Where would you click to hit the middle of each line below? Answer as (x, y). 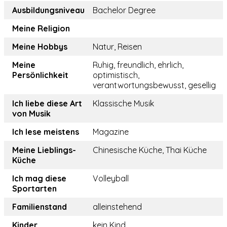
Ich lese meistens (46, 132)
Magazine (111, 132)
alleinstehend (117, 207)
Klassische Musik (123, 104)
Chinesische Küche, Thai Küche (150, 150)
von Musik (31, 114)
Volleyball (111, 179)
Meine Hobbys (40, 47)
